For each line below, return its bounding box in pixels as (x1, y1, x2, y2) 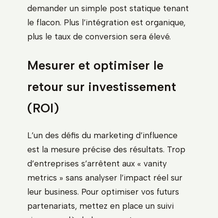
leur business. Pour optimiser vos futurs (27, 186, 179, 197)
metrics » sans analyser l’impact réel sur (27, 172, 182, 182)
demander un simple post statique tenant (27, 3, 189, 14)
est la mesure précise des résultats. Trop (27, 144, 185, 154)
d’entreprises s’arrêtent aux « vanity (27, 158, 167, 168)
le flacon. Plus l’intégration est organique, (27, 18, 185, 28)
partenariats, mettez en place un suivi (27, 200, 174, 211)
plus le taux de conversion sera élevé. (27, 32, 171, 42)
